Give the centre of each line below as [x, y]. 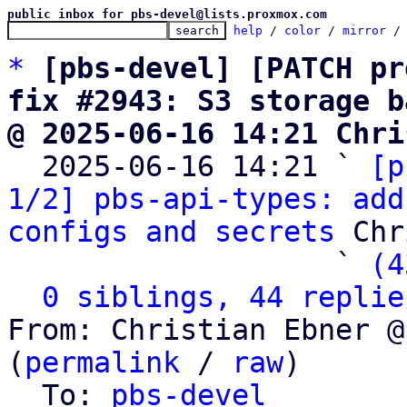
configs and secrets [171, 232]
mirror [364, 30]
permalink [102, 362]
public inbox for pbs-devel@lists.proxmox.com [167, 14]
